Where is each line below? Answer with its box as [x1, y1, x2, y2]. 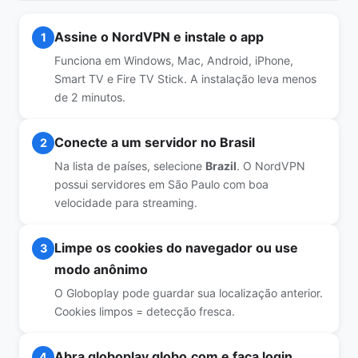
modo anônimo [54, 261, 148, 277]
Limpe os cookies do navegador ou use [54, 240, 298, 256]
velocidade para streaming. [54, 196, 197, 209]
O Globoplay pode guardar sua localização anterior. [54, 286, 323, 300]
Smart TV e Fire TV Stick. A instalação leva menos [54, 72, 316, 86]
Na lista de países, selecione [54, 159, 205, 173]
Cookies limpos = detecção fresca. [54, 304, 235, 318]
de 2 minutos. [54, 90, 125, 104]
